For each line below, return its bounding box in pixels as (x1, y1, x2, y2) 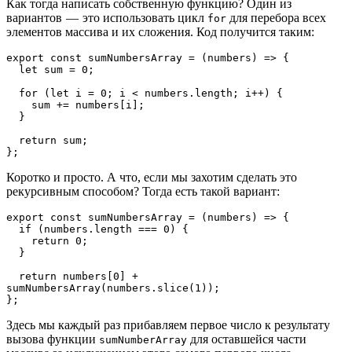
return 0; (31, 235, 88, 247)
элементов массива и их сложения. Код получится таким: (6, 25, 314, 39)
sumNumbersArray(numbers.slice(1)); (6, 282, 220, 295)
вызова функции (6, 332, 99, 346)
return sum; (19, 134, 88, 147)
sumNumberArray (99, 334, 187, 346)
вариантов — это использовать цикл (6, 11, 207, 25)
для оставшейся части (187, 332, 306, 346)
